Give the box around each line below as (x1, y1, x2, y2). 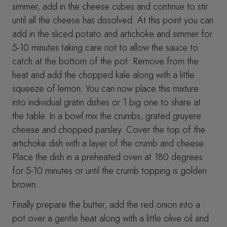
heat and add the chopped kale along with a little (12, 67, 195, 82)
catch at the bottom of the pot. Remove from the (12, 54, 199, 68)
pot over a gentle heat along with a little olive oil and (12, 211, 209, 225)
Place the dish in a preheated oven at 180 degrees (12, 149, 203, 164)
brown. (12, 177, 39, 191)
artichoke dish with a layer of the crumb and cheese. (12, 136, 206, 150)
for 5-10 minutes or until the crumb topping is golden (12, 163, 207, 177)
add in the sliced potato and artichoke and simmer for (12, 26, 213, 41)
